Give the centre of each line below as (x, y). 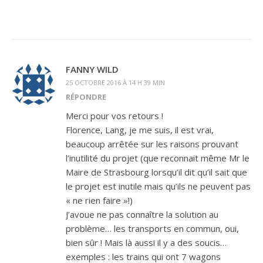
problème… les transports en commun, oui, (152, 228)
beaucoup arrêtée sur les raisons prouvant (152, 144)
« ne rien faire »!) (99, 200)
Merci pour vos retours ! (114, 116)
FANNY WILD (92, 69)
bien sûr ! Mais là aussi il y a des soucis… (146, 242)
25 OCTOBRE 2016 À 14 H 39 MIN (115, 82)
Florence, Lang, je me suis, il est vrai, (140, 130)
